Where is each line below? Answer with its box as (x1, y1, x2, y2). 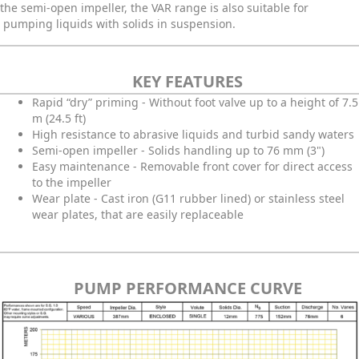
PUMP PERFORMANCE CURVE (73, 277, 302, 300)
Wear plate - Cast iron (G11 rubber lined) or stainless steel (32, 191, 345, 207)
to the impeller (32, 175, 111, 191)
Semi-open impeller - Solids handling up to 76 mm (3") (32, 143, 325, 159)
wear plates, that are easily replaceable (32, 207, 244, 223)
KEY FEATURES (132, 71, 243, 93)
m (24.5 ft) (32, 111, 86, 127)
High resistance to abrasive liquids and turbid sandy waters (32, 127, 354, 143)
